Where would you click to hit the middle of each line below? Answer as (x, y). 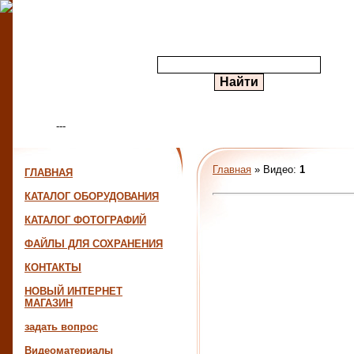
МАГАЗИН (49, 303)
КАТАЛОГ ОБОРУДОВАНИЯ (92, 196)
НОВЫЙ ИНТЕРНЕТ (73, 291)
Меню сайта (86, 155)
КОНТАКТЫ (53, 267)
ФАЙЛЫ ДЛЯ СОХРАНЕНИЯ (94, 244)
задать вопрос (61, 327)
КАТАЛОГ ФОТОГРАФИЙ (85, 220)
